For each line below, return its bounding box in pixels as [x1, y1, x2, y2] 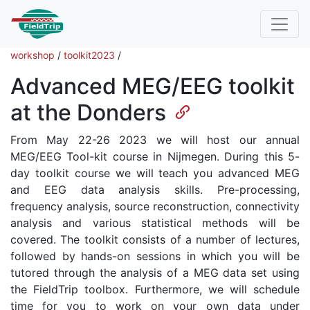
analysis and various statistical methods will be [10, 216, 300, 230]
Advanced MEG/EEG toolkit [10, 73, 295, 100]
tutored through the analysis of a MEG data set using [10, 266, 300, 280]
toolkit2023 [64, 49, 115, 61]
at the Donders [10, 99, 166, 126]
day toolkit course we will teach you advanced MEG [10, 166, 300, 180]
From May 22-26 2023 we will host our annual [10, 133, 300, 147]
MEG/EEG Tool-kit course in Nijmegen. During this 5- [10, 149, 300, 163]
